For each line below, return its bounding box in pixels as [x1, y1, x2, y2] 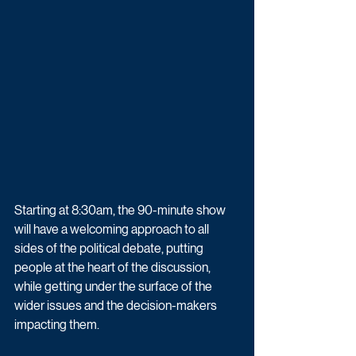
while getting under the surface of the [14, 278, 215, 294]
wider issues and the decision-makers [14, 297, 219, 313]
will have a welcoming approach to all [14, 221, 211, 237]
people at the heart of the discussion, [14, 259, 213, 275]
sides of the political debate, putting [14, 240, 206, 256]
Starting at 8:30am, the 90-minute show [14, 202, 228, 218]
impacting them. [14, 316, 99, 332]
